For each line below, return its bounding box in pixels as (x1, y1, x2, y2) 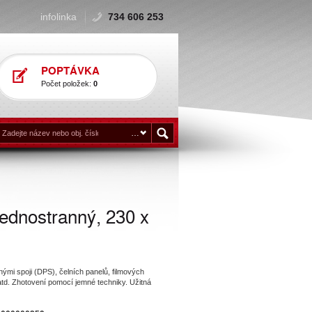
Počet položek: (41, 79, 93, 88)
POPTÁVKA (41, 63, 100, 78)
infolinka (40, 11, 79, 22)
